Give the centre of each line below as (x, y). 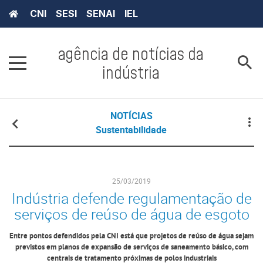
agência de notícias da (131, 54)
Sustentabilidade (131, 130)
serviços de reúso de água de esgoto (131, 214)
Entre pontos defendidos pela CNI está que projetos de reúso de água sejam (131, 237)
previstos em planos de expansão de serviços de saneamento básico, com (131, 248)
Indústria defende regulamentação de (131, 198)
